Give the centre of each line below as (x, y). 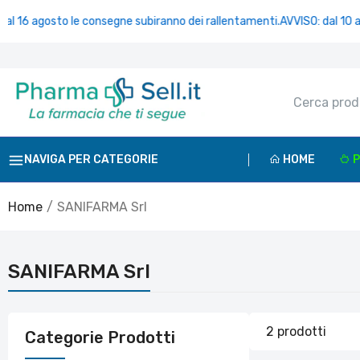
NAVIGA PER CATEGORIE (91, 159)
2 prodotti (296, 331)
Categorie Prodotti (100, 337)
